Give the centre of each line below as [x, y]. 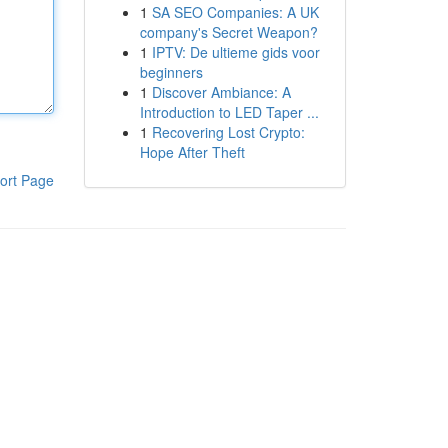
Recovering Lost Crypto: [228, 132]
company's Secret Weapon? [228, 32]
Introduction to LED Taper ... [229, 112]
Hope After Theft [192, 152]
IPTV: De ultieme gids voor [235, 52]
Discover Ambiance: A [221, 92]
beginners [171, 72]
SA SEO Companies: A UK [235, 12]
